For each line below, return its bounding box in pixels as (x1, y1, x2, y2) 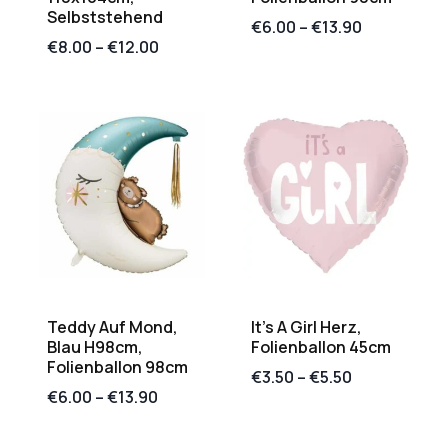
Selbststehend (47, 6, 163, 29)
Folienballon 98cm (47, 356, 188, 379)
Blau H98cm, (47, 336, 143, 359)
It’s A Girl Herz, (251, 316, 362, 339)
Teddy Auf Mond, (47, 316, 178, 339)
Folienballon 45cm (251, 336, 391, 359)
